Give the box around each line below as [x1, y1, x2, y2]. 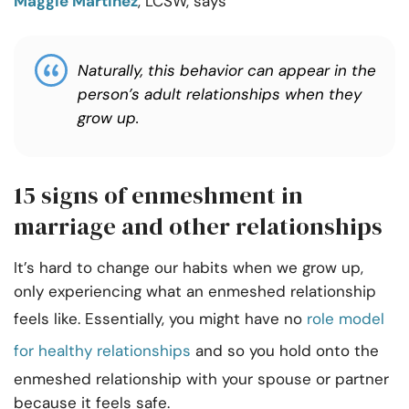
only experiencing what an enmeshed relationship [14, 281, 376, 302]
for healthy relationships [14, 341, 191, 362]
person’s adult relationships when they [78, 84, 362, 105]
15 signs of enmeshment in [14, 179, 303, 213]
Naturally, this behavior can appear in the [78, 60, 376, 81]
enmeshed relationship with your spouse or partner [14, 369, 389, 390]
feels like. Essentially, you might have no [14, 309, 307, 330]
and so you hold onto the [191, 341, 379, 362]
